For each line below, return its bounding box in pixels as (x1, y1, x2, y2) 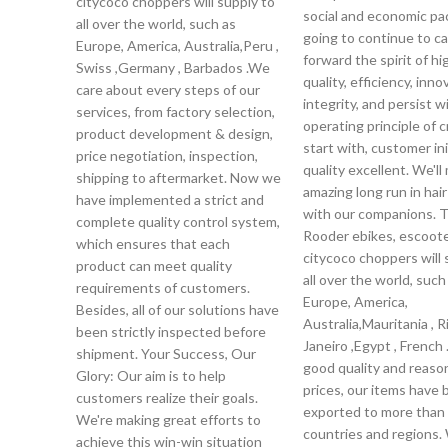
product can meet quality (76, 257, 232, 274)
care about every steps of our (76, 81, 260, 98)
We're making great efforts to (76, 411, 261, 428)
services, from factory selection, (76, 103, 275, 120)
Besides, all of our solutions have (76, 301, 279, 318)
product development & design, (76, 125, 273, 142)
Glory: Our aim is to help (76, 367, 226, 384)
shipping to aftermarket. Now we (76, 169, 281, 186)
